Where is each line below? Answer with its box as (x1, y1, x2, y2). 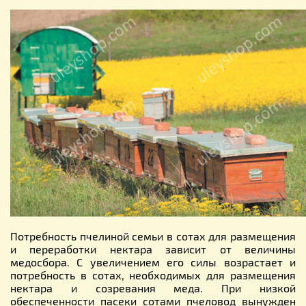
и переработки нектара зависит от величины (10, 242, 296, 255)
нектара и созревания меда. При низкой (10, 281, 296, 294)
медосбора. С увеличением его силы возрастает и (10, 255, 296, 268)
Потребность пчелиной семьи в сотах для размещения (10, 229, 296, 242)
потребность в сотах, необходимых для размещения (10, 268, 296, 281)
